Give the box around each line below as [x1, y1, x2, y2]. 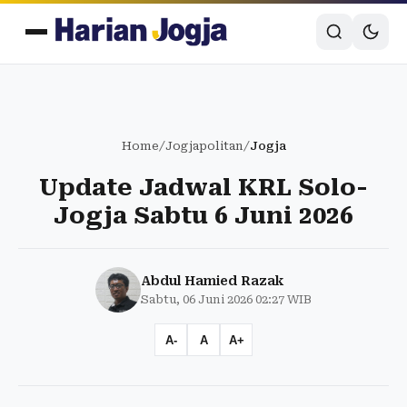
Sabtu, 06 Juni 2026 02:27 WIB [141, 293, 312, 306]
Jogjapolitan [164, 139, 243, 153]
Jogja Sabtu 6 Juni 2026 [54, 202, 353, 229]
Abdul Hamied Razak [141, 273, 283, 288]
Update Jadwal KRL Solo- [39, 174, 368, 201]
